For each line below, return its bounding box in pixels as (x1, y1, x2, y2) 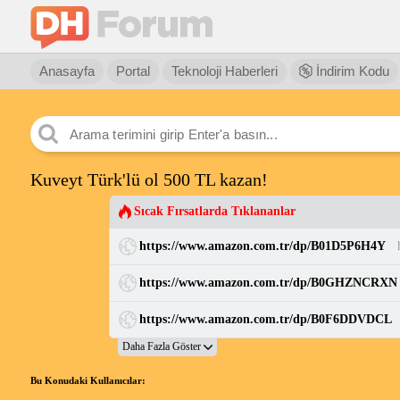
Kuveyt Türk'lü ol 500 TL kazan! (29, 170, 268, 189)
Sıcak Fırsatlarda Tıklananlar (133, 204, 296, 218)
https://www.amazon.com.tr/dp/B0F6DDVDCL (138, 312, 392, 326)
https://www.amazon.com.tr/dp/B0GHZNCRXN (138, 276, 397, 289)
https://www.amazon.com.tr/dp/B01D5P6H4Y (138, 239, 386, 253)
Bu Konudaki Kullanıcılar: (29, 375, 146, 386)
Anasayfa (38, 63, 95, 79)
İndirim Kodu (312, 63, 389, 79)
